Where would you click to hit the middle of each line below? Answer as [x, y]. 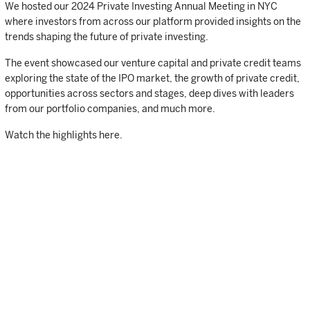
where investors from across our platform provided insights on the [153, 21]
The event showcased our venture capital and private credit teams [153, 63]
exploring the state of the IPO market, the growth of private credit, [152, 78]
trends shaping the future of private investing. [107, 37]
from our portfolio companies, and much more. [110, 109]
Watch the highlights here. [64, 135]
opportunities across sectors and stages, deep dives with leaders [149, 93]
